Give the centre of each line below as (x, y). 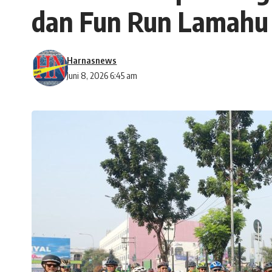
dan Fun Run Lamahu (150, 22)
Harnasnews (92, 60)
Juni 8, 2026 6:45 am (102, 76)
